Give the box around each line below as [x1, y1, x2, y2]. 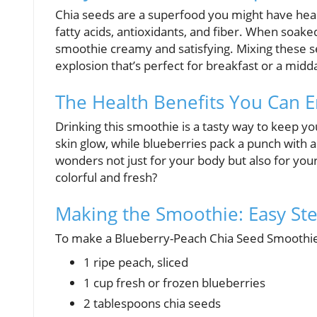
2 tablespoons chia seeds [83, 295, 221, 312]
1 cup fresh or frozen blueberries [83, 275, 265, 292]
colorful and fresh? [55, 169, 157, 186]
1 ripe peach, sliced [83, 254, 188, 271]
